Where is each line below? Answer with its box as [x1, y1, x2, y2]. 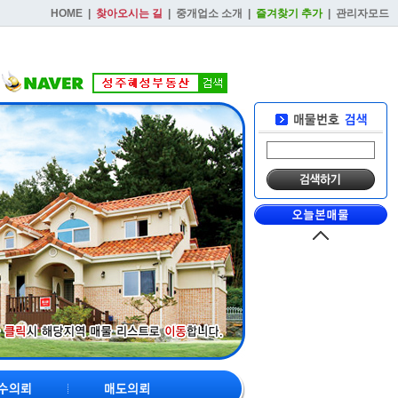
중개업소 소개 [176, 7, 243, 20]
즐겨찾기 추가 [256, 7, 322, 20]
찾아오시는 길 [96, 7, 163, 20]
